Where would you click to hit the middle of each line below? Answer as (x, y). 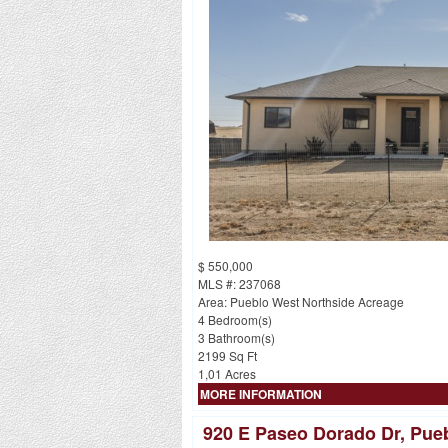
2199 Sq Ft (227, 355)
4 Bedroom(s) (235, 319)
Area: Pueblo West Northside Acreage (301, 301)
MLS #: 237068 (239, 283)
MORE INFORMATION (261, 393)
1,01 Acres (227, 373)
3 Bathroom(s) (236, 337)
